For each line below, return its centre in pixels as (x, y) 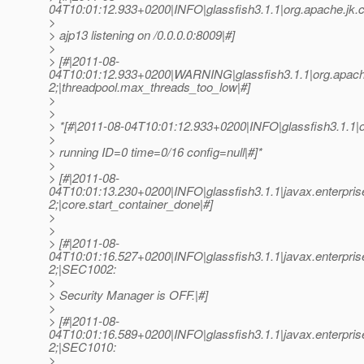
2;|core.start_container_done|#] (131, 204)
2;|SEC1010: (82, 347)
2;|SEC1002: (82, 269)
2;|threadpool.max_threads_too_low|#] (149, 87)
